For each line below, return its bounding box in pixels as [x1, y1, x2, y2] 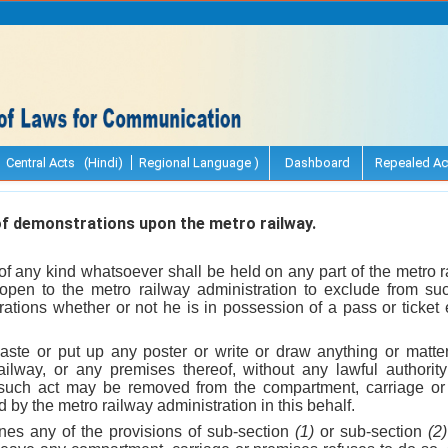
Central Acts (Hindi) [6, 154, 123, 170]
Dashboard [282, 154, 350, 170]
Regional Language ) [139, 154, 259, 170]
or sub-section [314, 422, 428, 440]
